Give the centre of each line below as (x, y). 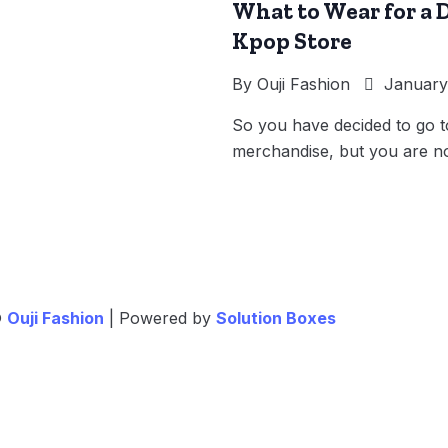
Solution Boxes (276, 318)
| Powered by (162, 318)
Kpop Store (291, 41)
